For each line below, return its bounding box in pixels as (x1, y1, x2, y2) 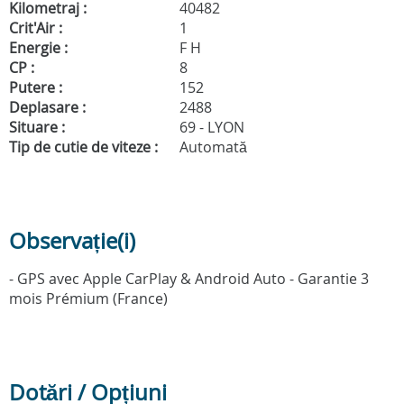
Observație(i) (9, 226, 135, 256)
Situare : (9, 117, 65, 138)
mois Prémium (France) (9, 289, 168, 309)
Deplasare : (9, 97, 86, 118)
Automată (176, 137, 247, 158)
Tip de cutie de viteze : (9, 137, 158, 158)
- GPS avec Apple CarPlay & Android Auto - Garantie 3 (9, 269, 369, 289)
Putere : (9, 78, 62, 98)
